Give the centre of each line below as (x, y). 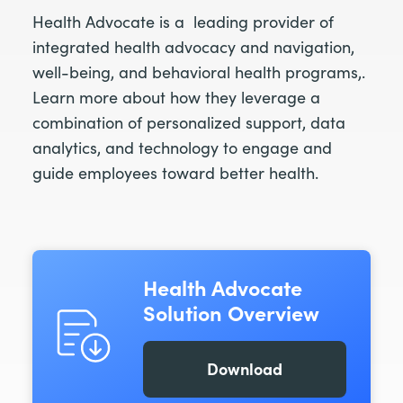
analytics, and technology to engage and (182, 147)
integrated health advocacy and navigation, (193, 46)
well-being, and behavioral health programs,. (199, 72)
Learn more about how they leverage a (176, 97)
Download (244, 369)
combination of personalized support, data (189, 122)
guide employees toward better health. (175, 172)
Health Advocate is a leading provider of (183, 21)
